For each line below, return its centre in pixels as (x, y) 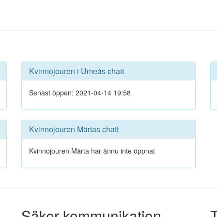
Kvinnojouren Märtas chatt (74, 129)
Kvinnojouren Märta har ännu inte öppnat (92, 151)
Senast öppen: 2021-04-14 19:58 (80, 93)
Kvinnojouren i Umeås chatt (77, 71)
